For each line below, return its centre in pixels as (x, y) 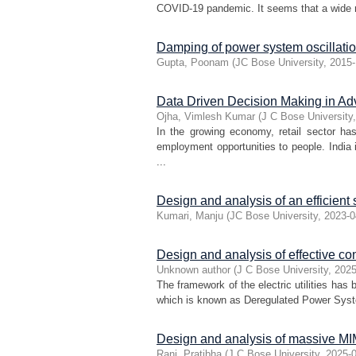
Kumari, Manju (190, 216)
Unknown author (193, 270)
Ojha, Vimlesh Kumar (206, 116)
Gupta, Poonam (193, 62)
